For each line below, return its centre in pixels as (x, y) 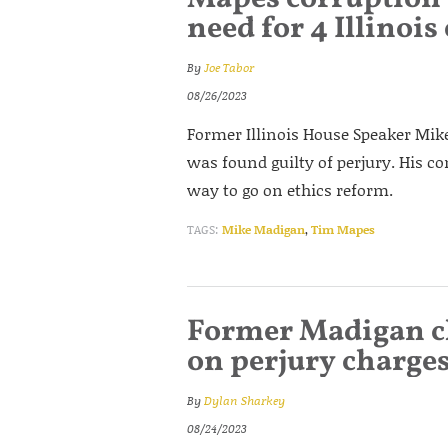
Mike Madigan (263, 229)
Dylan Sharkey (244, 400)
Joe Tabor (229, 67)
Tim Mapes (343, 229)
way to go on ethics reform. (290, 189)
